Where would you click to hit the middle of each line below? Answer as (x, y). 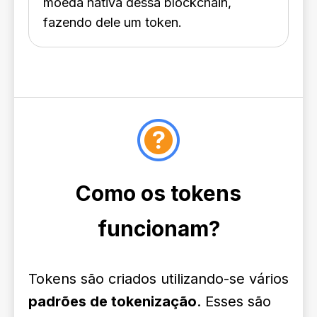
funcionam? (158, 229)
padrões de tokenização (113, 301)
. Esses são (234, 301)
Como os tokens (158, 193)
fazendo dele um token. (113, 22)
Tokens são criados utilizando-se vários (158, 279)
